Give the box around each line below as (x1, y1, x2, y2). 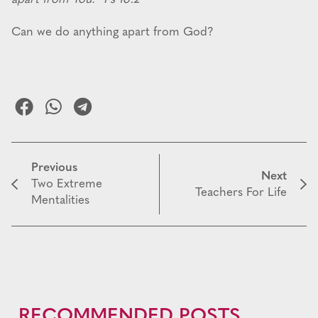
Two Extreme (31, 178, 102, 191)
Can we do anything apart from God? (11, 26, 214, 39)
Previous (31, 162, 77, 175)
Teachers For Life (195, 186, 287, 199)
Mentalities (31, 194, 89, 207)
